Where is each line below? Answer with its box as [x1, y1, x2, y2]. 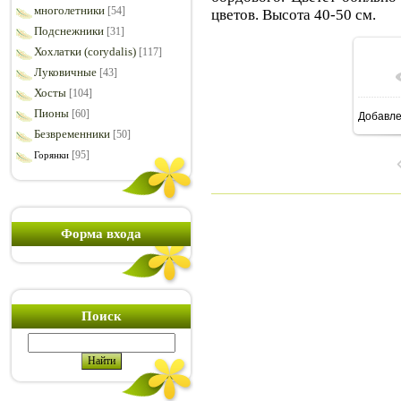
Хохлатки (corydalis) [34, 45, 136, 58]
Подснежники [34, 24, 104, 38]
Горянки [34, 149, 69, 160]
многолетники [34, 4, 105, 17]
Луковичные [34, 65, 97, 79]
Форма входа [61, 226, 141, 241]
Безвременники [34, 127, 110, 141]
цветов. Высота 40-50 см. [211, 5, 376, 23]
